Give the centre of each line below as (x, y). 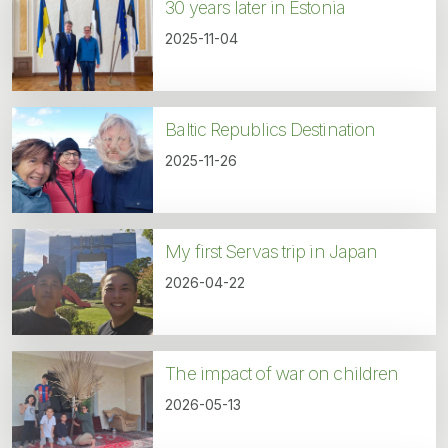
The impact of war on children (282, 374)
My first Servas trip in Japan (271, 252)
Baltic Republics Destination (270, 130)
